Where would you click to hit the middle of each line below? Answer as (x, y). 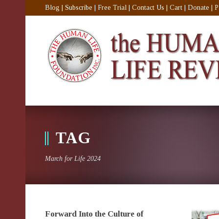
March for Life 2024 (73, 159)
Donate (198, 8)
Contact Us (148, 8)
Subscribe (79, 8)
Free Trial (112, 8)
